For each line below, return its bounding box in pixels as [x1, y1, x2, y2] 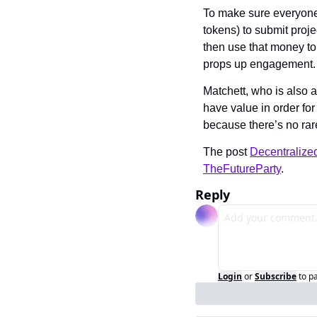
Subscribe [255, 270, 296, 282]
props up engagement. [203, 57, 316, 70]
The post [203, 145, 250, 158]
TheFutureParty [203, 162, 281, 175]
